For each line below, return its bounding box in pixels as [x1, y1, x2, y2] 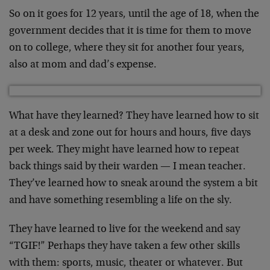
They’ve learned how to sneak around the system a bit [9, 178, 258, 189]
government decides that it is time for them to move [9, 26, 251, 37]
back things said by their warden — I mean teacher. [9, 162, 246, 172]
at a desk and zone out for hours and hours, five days [9, 128, 251, 139]
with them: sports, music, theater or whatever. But [9, 258, 243, 269]
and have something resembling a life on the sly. [9, 195, 232, 206]
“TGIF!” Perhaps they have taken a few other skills [9, 241, 240, 252]
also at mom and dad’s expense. [9, 60, 157, 71]
